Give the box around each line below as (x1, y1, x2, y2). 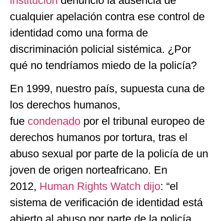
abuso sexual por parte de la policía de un (10, 147, 208, 160)
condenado (28, 115, 83, 128)
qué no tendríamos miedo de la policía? (10, 59, 197, 72)
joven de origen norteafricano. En (10, 164, 167, 177)
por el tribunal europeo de (83, 115, 205, 128)
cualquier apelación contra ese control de (10, 10, 205, 23)
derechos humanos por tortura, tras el (10, 131, 187, 144)
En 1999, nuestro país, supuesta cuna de (10, 82, 205, 95)
